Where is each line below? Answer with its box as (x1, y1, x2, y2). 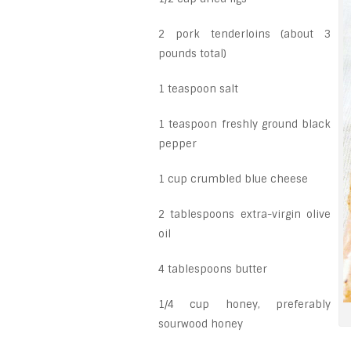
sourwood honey (158, 317, 243, 331)
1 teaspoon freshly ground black (158, 117, 331, 131)
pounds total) (158, 46, 226, 60)
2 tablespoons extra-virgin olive (158, 207, 331, 221)
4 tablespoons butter (158, 262, 267, 276)
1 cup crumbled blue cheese (158, 172, 308, 186)
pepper (158, 136, 197, 150)
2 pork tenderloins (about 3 (158, 27, 331, 41)
